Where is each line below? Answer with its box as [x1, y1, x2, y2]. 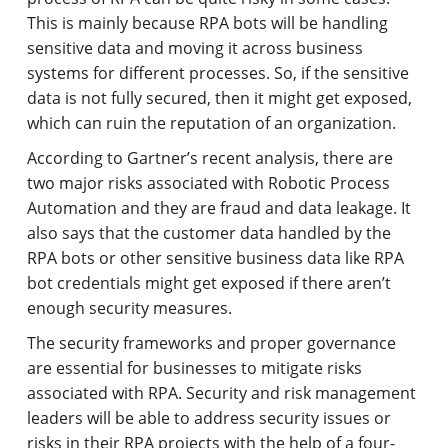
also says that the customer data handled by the [27, 221, 392, 244]
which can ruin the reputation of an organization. [27, 111, 397, 134]
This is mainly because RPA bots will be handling [27, 11, 389, 34]
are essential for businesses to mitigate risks [27, 356, 363, 379]
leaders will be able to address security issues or [27, 406, 392, 429]
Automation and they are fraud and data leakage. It [27, 196, 412, 219]
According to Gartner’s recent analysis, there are [27, 146, 394, 169]
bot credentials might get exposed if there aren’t [27, 271, 392, 294]
